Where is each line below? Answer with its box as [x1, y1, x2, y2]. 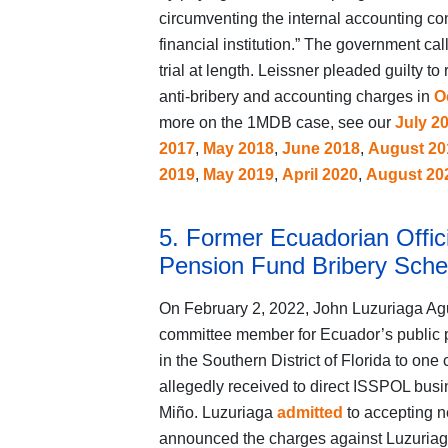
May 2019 [202, 166, 274, 184]
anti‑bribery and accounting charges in [158, 88, 434, 106]
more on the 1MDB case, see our [158, 114, 395, 132]
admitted [276, 404, 343, 422]
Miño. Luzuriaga [158, 404, 277, 422]
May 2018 [202, 140, 274, 158]
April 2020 [281, 166, 358, 184]
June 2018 [281, 140, 360, 158]
